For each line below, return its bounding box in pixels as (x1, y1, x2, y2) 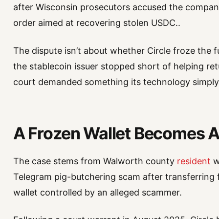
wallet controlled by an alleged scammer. (13, 187, 182, 197)
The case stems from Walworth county (13, 155, 177, 166)
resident (176, 155, 211, 166)
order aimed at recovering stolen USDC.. (13, 18, 180, 28)
